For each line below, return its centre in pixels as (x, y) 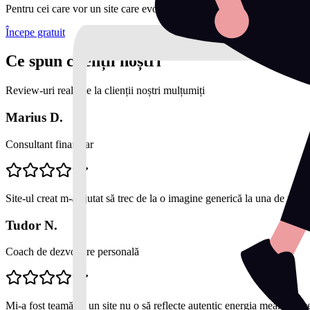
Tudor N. (31, 225)
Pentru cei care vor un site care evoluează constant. (116, 8)
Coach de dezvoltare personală (72, 252)
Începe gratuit (35, 32)
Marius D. (34, 118)
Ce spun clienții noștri (83, 61)
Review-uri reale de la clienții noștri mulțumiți (105, 91)
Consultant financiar (49, 144)
